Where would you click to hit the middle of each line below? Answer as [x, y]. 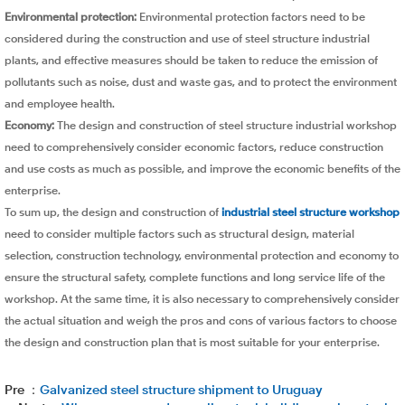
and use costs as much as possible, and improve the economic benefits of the [202, 170]
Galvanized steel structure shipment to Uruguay [181, 391]
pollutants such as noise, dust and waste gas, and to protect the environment [200, 84]
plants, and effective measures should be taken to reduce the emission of [191, 62]
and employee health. [59, 105]
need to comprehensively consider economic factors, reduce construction [193, 149]
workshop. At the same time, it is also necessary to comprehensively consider [202, 301]
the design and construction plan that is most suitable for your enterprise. [192, 344]
